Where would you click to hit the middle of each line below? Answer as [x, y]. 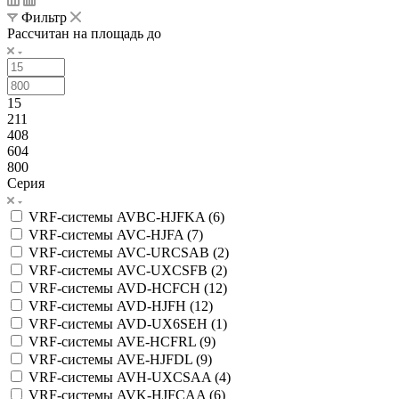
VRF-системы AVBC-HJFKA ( [121, 216]
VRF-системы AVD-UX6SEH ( [122, 323]
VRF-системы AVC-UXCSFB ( [122, 270]
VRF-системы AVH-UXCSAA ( [124, 377]
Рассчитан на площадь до [84, 33]
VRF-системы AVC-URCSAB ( [123, 252]
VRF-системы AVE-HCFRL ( [116, 341]
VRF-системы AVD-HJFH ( [111, 305]
